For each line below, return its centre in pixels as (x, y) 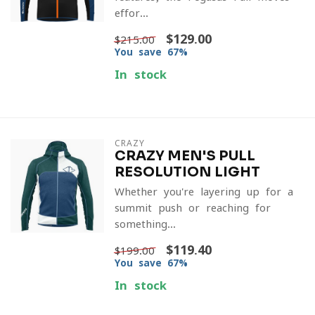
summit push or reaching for (192, 208)
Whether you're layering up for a (204, 192)
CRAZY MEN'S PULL (185, 156)
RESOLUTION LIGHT (187, 172)
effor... (131, 13)
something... (145, 224)
